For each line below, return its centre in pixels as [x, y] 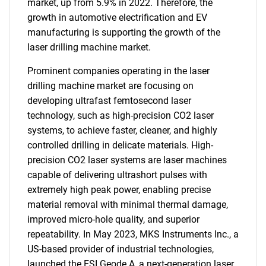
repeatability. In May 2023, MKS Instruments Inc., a [133, 234]
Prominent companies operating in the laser [118, 71]
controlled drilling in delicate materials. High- [120, 145]
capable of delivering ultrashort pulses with [117, 175]
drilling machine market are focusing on [110, 86]
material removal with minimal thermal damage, [128, 205]
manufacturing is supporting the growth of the [124, 32]
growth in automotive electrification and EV [117, 18]
